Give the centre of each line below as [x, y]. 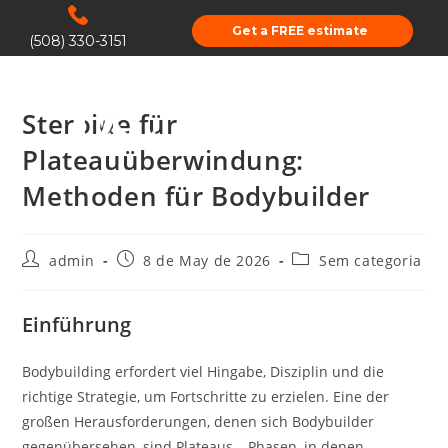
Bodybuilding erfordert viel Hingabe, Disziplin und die [203, 371]
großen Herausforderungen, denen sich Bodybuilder [198, 421]
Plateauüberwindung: [163, 160]
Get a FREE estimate [299, 30]
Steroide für [100, 124]
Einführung [77, 324]
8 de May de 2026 [207, 260]
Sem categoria [370, 260]
